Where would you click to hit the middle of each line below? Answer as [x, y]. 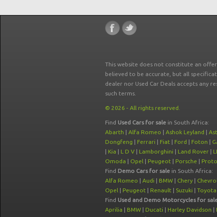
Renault [161, 190]
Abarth [115, 132]
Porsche [186, 161]
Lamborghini [156, 151]
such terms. [121, 93]
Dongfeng [119, 142]
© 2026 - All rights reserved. [143, 108]
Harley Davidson [190, 209]
